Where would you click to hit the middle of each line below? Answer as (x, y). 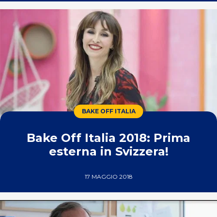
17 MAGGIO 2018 (108, 177)
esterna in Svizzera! (108, 151)
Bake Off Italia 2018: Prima (108, 138)
